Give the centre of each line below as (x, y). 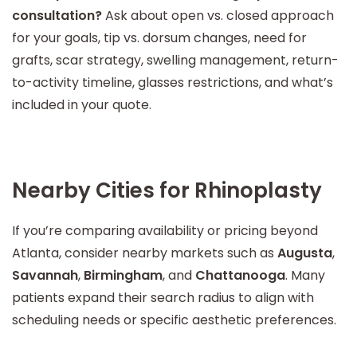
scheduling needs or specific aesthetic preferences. (174, 320)
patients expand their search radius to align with (163, 298)
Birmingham (123, 275)
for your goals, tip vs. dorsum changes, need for (159, 37)
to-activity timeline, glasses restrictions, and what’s (173, 82)
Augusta (305, 253)
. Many (305, 275)
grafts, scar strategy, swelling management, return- (175, 60)
